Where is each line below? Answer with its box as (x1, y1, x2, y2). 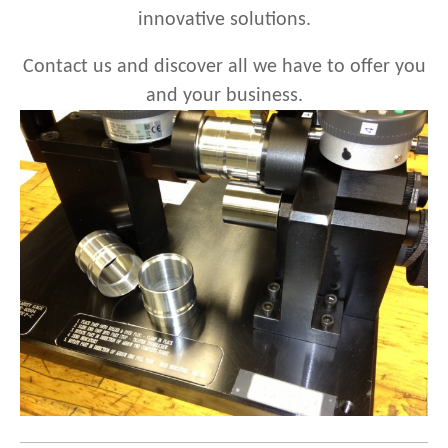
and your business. (145, 86, 303, 106)
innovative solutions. (137, 10, 311, 30)
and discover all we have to (116, 57, 350, 77)
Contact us (22, 57, 112, 77)
